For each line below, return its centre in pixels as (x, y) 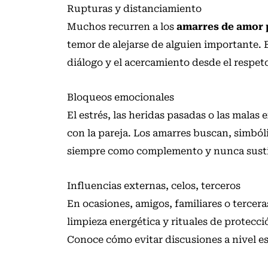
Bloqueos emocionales (121, 98)
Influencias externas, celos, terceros (154, 186)
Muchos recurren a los (122, 27)
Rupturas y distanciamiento (134, 9)
